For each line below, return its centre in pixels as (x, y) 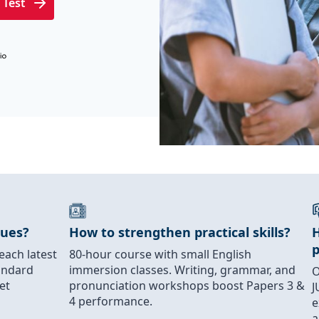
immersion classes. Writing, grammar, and (183, 270)
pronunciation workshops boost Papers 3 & (187, 286)
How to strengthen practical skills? (180, 232)
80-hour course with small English (161, 254)
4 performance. (111, 301)
